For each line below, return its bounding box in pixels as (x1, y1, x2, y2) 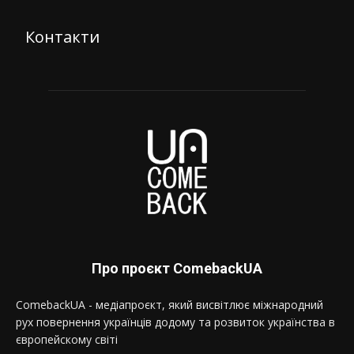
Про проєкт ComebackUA (92, 260, 262, 277)
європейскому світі (16, 332, 118, 348)
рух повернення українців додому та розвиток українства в (16, 314, 335, 330)
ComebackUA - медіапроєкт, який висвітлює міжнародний (16, 297, 323, 313)
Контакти (25, 26, 100, 48)
